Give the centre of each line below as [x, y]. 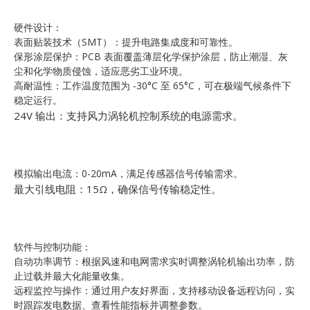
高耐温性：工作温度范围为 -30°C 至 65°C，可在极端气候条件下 [153, 85]
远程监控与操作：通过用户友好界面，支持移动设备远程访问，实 [154, 290]
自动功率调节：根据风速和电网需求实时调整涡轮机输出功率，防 [154, 261]
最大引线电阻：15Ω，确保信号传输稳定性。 [118, 189]
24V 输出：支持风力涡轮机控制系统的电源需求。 [128, 115]
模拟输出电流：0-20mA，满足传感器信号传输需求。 [128, 173]
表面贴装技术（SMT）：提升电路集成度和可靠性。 [126, 42]
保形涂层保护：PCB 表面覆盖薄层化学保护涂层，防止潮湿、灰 [151, 56]
